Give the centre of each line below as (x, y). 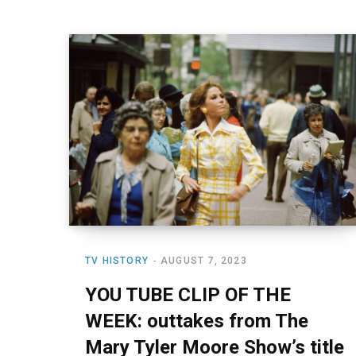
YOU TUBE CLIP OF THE (188, 295)
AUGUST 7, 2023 (204, 261)
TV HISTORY (117, 261)
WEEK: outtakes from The (197, 321)
